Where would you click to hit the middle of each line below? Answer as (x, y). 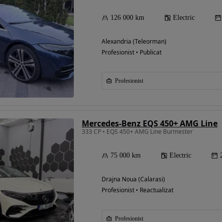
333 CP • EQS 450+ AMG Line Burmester (137, 132)
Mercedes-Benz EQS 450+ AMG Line (150, 124)
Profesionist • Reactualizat (138, 190)
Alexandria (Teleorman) (134, 42)
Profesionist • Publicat (132, 53)
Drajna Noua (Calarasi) (133, 179)
